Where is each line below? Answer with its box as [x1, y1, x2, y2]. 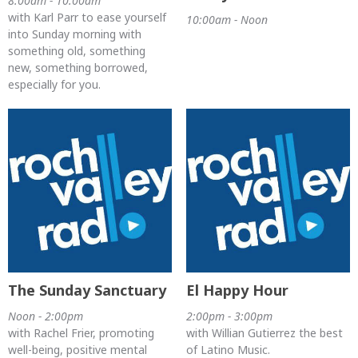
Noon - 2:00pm [8, 308, 83, 324]
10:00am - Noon [185, 11, 268, 27]
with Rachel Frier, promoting [8, 325, 154, 341]
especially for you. [8, 76, 101, 92]
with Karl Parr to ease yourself [8, 9, 166, 25]
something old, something [8, 42, 145, 58]
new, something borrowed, [8, 59, 148, 75]
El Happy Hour [185, 280, 288, 300]
